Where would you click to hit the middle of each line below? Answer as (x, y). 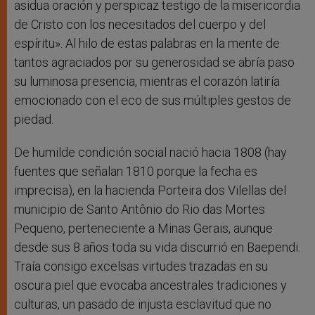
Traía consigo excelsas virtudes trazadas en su (141, 266)
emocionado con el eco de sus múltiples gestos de (153, 101)
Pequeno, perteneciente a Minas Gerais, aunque (143, 229)
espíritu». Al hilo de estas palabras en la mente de (147, 44)
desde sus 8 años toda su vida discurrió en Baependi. (157, 247)
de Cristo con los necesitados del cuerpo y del (140, 25)
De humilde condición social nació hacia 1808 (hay (150, 153)
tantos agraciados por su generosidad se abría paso (154, 63)
